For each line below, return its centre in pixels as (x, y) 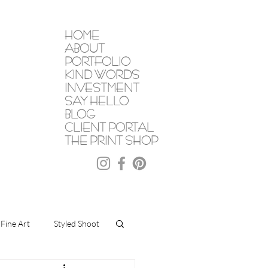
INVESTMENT (102, 88)
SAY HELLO (97, 101)
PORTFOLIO (98, 61)
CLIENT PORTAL (109, 127)
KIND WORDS (102, 74)
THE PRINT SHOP (111, 140)
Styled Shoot (77, 223)
